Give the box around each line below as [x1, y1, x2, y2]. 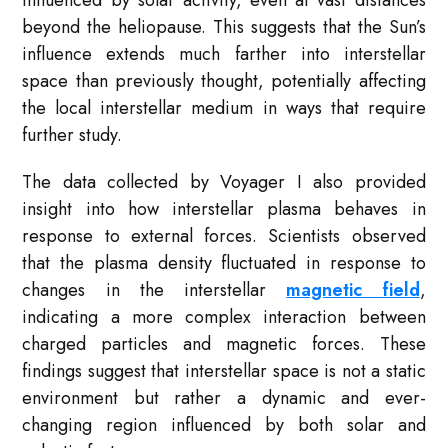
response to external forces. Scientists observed [22, 223, 426, 250]
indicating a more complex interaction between [22, 304, 426, 331]
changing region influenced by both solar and [22, 412, 426, 439]
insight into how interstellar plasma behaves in [22, 196, 426, 223]
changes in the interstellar [22, 277, 287, 304]
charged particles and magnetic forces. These [22, 331, 426, 358]
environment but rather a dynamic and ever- [22, 385, 426, 412]
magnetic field [286, 277, 420, 304]
